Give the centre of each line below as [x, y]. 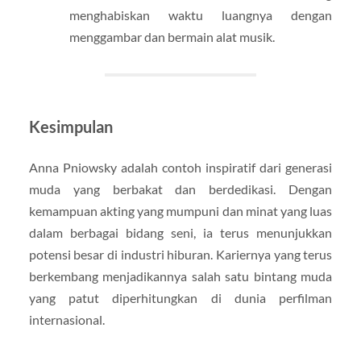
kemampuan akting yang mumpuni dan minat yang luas [180, 211]
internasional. [66, 320]
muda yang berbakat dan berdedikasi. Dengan [180, 189]
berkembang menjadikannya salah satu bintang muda [180, 276]
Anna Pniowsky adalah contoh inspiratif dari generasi [180, 168]
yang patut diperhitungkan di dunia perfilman [180, 298]
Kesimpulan [71, 127]
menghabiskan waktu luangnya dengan [201, 15]
